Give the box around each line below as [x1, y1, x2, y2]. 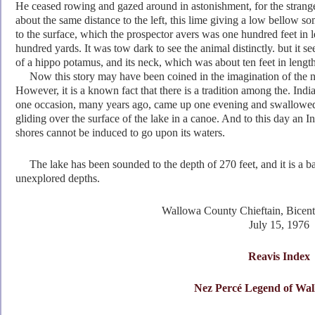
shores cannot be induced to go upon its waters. [15, 127, 225, 139]
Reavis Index [248, 250, 310, 263]
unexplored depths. [15, 172, 100, 185]
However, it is [15, 84, 77, 97]
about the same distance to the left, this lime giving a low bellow [15, 14, 302, 27]
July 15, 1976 [249, 218, 309, 231]
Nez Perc [194, 282, 237, 295]
